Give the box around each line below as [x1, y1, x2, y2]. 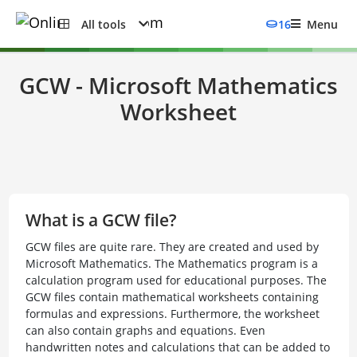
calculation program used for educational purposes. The [25, 273, 327, 288]
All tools [81, 16, 126, 32]
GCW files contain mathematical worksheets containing [25, 289, 319, 304]
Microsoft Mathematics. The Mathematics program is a [25, 256, 318, 271]
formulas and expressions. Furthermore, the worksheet [25, 306, 320, 321]
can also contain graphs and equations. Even [25, 323, 265, 338]
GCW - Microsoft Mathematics [19, 70, 338, 100]
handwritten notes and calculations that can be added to [25, 339, 330, 355]
